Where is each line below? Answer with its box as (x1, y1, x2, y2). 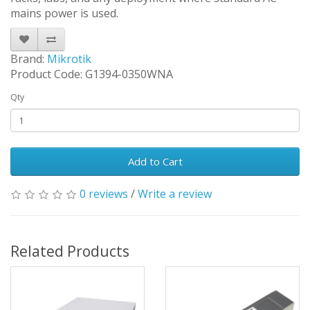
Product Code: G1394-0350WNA (10, 66, 173, 82)
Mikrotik (47, 51, 91, 67)
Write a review (138, 186, 212, 202)
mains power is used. (10, 6, 118, 21)
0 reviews (80, 186, 128, 202)
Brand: (10, 51, 47, 67)
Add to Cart (127, 154, 183, 169)
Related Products (10, 241, 129, 262)
